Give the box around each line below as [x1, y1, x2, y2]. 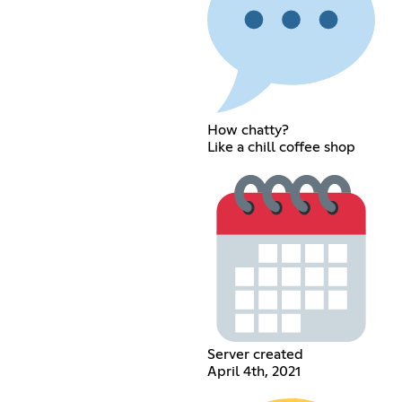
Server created [206, 346, 303, 362]
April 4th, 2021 [206, 363, 301, 379]
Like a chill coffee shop [206, 139, 355, 154]
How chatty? [206, 122, 289, 137]
